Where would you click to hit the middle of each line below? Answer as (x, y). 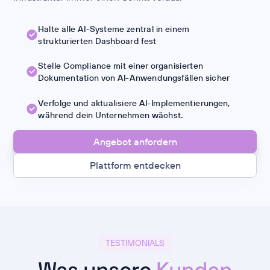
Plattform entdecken (135, 165)
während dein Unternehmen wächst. (111, 115)
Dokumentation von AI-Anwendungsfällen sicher (134, 78)
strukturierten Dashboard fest (97, 41)
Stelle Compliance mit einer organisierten (121, 65)
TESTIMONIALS (135, 243)
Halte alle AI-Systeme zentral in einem (114, 28)
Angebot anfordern (135, 141)
